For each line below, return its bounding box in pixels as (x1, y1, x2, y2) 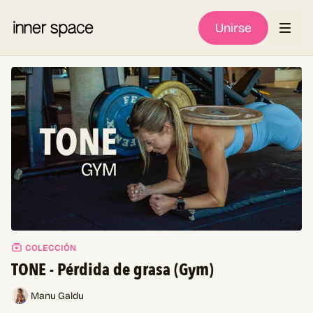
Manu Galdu (31, 290, 84, 303)
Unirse (215, 20, 252, 36)
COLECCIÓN (22, 242, 77, 253)
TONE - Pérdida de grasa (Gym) (11, 258, 214, 282)
